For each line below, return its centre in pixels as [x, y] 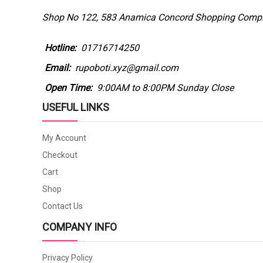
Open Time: [68, 87]
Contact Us [63, 206]
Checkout [60, 155]
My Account [64, 138]
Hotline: [60, 48]
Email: [58, 68]
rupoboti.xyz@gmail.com [127, 68]
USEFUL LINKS [76, 107]
